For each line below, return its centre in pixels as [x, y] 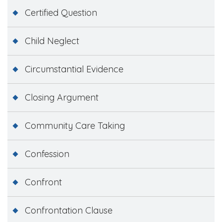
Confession [47, 154]
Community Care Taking [75, 125]
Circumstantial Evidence [74, 69]
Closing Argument [62, 97]
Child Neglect [52, 41]
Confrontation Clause [69, 210]
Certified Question [61, 12]
